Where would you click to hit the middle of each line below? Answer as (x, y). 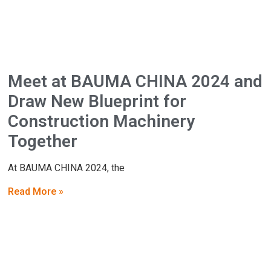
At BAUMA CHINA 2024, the (67, 168)
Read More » (36, 191)
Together (43, 141)
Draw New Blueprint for (97, 101)
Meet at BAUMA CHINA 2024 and (135, 81)
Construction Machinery (102, 121)
